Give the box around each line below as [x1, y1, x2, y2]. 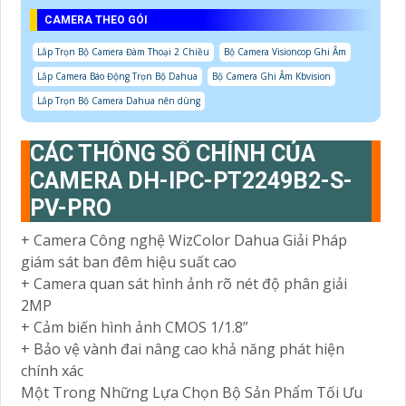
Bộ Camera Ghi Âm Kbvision [212, 70, 331, 83]
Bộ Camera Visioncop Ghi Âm [224, 45, 346, 59]
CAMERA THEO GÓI [44, 14, 148, 27]
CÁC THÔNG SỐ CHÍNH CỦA [30, 140, 315, 168]
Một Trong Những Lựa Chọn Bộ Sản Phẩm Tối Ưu [21, 382, 362, 403]
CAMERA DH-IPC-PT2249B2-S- [30, 168, 353, 195]
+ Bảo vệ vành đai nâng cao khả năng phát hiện [21, 339, 344, 360]
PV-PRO [30, 195, 111, 222]
